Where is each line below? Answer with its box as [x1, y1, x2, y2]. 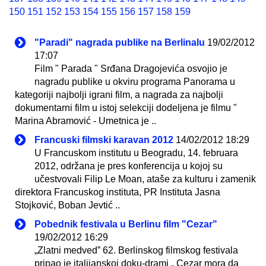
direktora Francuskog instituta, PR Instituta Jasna [15, 186, 220, 197]
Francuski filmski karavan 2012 [34, 134, 173, 145]
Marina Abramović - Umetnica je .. [15, 115, 156, 126]
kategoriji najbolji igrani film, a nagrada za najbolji [15, 89, 223, 100]
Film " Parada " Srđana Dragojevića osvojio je [34, 63, 227, 74]
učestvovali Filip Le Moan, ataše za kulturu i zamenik [34, 173, 256, 184]
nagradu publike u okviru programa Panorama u [34, 76, 235, 87]
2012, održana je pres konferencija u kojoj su [34, 160, 223, 171]
